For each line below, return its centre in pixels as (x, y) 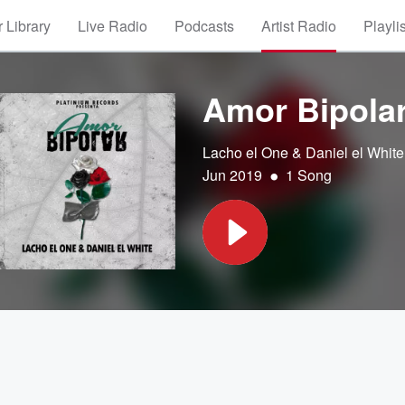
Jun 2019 (232, 174)
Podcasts (204, 26)
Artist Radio (299, 26)
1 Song (309, 174)
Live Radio (113, 26)
